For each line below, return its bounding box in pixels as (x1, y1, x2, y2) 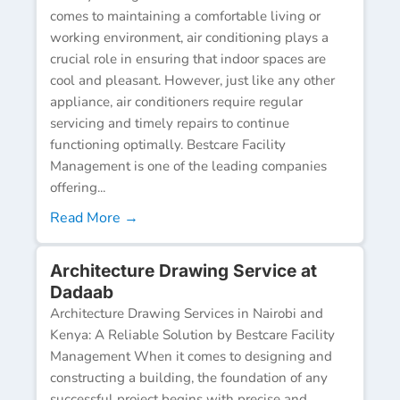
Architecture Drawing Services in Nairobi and (50, 304, 323, 322)
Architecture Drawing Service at (50, 259, 317, 281)
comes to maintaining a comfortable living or (50, 6, 321, 25)
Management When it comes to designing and (50, 346, 332, 365)
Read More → (50, 207, 138, 228)
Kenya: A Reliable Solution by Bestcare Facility (50, 325, 335, 344)
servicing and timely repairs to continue (50, 113, 289, 132)
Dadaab (50, 280, 113, 303)
